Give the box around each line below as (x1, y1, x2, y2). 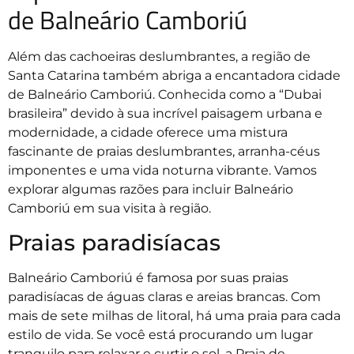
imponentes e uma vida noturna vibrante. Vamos (8, 163, 317, 179)
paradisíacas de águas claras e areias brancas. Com (8, 288, 321, 304)
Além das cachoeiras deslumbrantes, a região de (8, 49, 311, 65)
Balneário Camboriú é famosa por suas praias (8, 269, 288, 285)
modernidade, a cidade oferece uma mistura (8, 125, 288, 141)
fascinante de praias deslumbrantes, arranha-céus (8, 144, 320, 160)
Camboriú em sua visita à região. (8, 201, 211, 217)
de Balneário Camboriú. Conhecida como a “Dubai (8, 87, 322, 103)
